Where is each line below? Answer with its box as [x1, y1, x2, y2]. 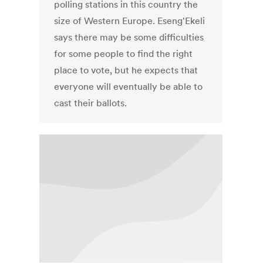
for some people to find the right [54, 48, 193, 60]
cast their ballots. [54, 97, 127, 109]
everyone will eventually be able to [54, 80, 203, 93]
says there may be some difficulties [54, 31, 204, 43]
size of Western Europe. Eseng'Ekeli [54, 15, 205, 27]
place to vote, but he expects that [54, 64, 198, 76]
